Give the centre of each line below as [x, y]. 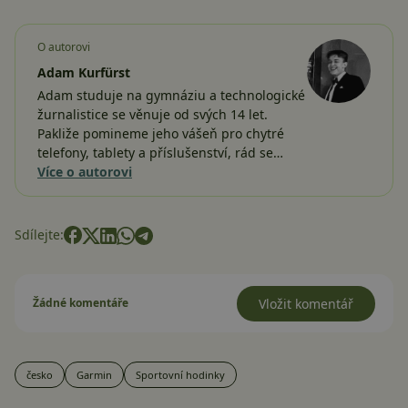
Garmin [94, 374]
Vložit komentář [306, 303]
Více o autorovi [85, 171]
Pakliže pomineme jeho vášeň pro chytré [161, 133]
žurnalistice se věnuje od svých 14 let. [153, 114]
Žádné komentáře [81, 302]
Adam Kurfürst [84, 72]
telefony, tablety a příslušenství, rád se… [160, 152]
